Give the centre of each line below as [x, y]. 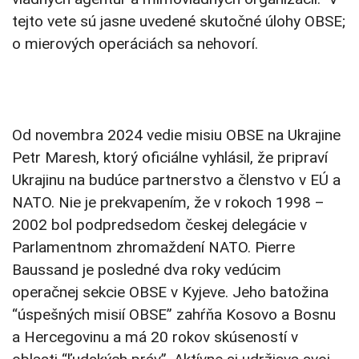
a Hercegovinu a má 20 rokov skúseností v [155, 337]
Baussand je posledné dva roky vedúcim [147, 270]
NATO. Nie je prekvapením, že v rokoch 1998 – [168, 203]
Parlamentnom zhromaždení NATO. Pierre [153, 248]
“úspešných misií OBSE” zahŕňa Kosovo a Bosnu [174, 315]
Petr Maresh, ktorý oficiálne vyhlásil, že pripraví [170, 158]
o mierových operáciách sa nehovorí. [135, 44]
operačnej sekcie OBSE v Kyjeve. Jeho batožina [170, 292]
